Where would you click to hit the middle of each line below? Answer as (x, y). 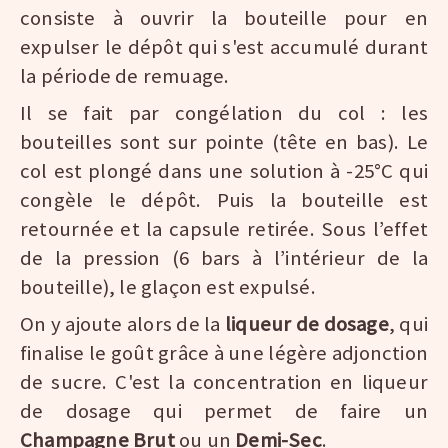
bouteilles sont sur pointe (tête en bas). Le (224, 142)
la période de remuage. (125, 76)
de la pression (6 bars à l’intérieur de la (224, 258)
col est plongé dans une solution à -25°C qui (224, 171)
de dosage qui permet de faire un (224, 411)
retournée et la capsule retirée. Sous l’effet (224, 229)
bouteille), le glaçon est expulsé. (168, 287)
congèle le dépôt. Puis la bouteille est (224, 200)
